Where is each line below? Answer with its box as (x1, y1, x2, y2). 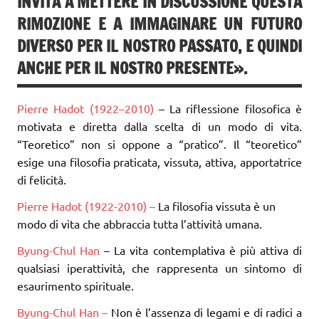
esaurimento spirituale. (17, 278, 134, 293)
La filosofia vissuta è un (158, 198, 276, 213)
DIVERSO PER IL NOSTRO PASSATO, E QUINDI (17, 35, 302, 58)
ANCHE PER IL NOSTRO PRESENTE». (17, 57, 247, 80)
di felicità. (17, 172, 66, 187)
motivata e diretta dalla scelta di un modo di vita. (17, 118, 302, 133)
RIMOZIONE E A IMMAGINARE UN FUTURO (17, 13, 302, 36)
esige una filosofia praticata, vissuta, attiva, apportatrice (17, 154, 302, 169)
